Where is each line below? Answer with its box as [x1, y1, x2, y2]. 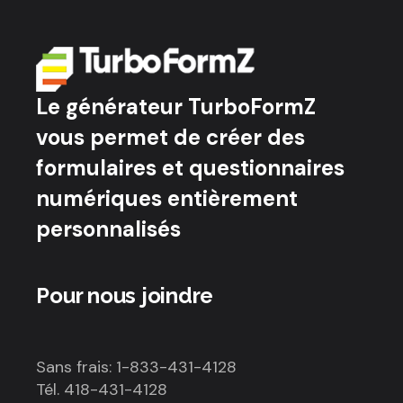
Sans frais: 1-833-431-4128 [36, 355, 237, 378]
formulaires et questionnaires [36, 153, 345, 182]
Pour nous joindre [36, 282, 214, 309]
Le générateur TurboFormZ [36, 92, 317, 121]
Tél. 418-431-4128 [36, 378, 168, 400]
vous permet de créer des [36, 122, 306, 151]
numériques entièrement [36, 184, 299, 212]
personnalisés [36, 214, 182, 243]
